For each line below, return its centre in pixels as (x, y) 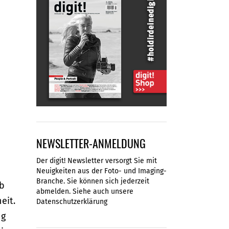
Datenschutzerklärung (72, 202)
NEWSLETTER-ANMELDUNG (91, 143)
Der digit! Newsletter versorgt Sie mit (97, 161)
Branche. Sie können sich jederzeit (93, 181)
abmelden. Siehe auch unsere (85, 192)
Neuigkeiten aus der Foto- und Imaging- (101, 171)
